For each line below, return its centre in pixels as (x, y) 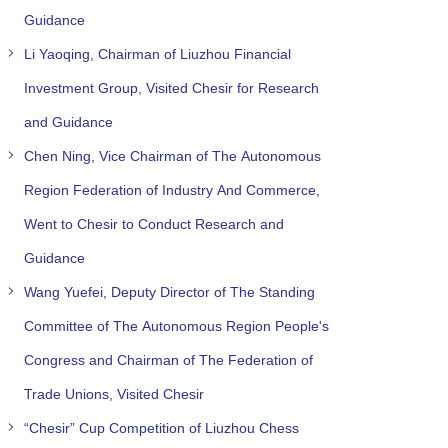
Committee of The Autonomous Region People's (176, 325)
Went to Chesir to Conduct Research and (153, 223)
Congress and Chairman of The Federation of (168, 359)
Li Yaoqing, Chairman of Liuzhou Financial (157, 53)
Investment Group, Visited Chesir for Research (171, 87)
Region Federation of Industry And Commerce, (171, 189)
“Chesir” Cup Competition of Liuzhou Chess (161, 427)
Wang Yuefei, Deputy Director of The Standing (169, 291)
